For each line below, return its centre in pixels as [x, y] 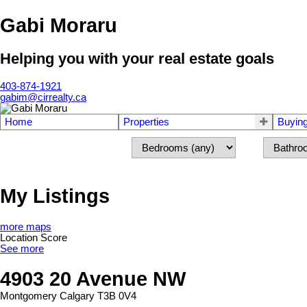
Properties [146, 122]
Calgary [77, 296]
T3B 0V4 [117, 296]
